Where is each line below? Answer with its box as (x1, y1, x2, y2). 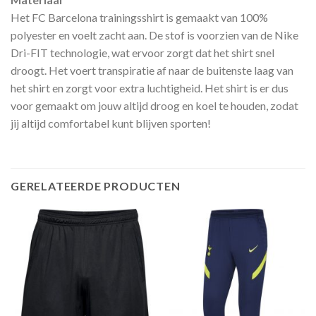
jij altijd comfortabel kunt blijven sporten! (11, 116, 211, 130)
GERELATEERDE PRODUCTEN (11, 179, 181, 193)
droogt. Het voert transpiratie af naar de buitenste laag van (11, 63, 293, 78)
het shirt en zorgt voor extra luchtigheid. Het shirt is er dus (11, 81, 288, 95)
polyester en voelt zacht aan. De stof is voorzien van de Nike (11, 28, 298, 42)
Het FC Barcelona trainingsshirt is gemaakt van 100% (11, 11, 268, 25)
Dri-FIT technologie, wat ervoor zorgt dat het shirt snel (11, 46, 274, 60)
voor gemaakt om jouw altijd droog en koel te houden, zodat (11, 99, 298, 113)
